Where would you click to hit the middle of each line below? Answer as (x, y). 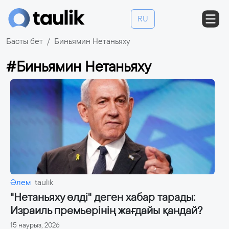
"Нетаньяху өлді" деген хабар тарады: (103, 197)
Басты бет (25, 41)
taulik (44, 182)
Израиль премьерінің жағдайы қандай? (106, 211)
